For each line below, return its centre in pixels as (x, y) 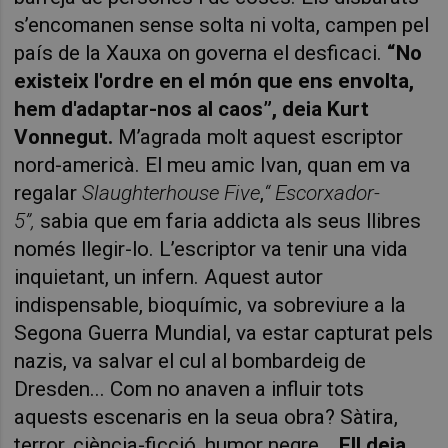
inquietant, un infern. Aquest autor (169, 276)
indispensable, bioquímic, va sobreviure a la (210, 304)
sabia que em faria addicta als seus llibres (231, 220)
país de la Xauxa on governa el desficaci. (201, 52)
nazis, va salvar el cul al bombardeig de (190, 360)
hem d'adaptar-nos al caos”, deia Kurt (192, 108)
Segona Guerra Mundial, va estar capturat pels (224, 332)
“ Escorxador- (322, 192)
